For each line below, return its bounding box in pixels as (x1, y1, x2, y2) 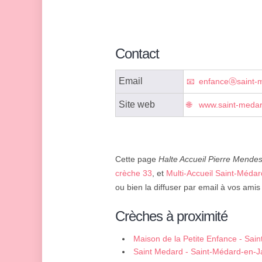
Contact (115, 46, 159, 62)
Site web (119, 99, 155, 110)
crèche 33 (115, 168, 152, 178)
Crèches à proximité (115, 208, 227, 225)
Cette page (115, 154, 158, 164)
